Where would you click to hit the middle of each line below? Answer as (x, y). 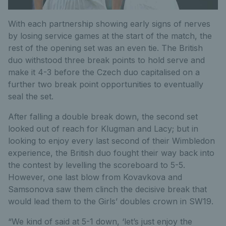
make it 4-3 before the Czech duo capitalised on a (104, 72)
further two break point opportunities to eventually (106, 84)
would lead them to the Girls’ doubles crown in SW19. (111, 202)
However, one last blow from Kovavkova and (95, 177)
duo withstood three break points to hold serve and (106, 60)
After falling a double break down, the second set (103, 117)
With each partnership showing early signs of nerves (109, 24)
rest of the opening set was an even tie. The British (105, 48)
